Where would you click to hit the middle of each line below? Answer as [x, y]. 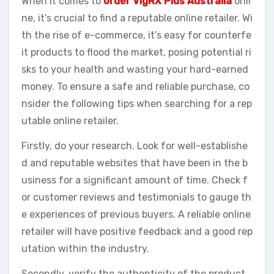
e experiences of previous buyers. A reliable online [136, 215]
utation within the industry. [85, 249]
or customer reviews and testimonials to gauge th [136, 198]
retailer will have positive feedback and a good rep [137, 232]
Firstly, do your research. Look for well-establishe [135, 146]
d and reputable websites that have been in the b [135, 163]
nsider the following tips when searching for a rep [137, 104]
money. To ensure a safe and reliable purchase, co [135, 87]
